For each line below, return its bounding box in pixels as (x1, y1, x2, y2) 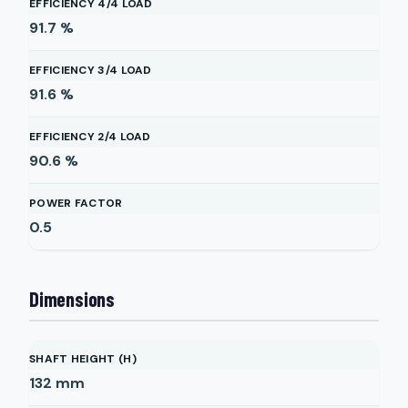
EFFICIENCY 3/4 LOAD (29, 63, 152, 77)
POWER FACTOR (29, 196, 123, 210)
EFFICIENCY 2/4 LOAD (29, 129, 151, 144)
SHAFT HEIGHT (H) (29, 352, 137, 366)
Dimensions (29, 287, 115, 311)
